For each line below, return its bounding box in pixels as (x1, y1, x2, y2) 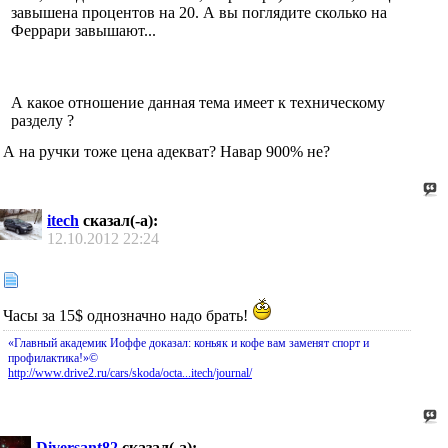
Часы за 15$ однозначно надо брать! (3, 306, 252, 324)
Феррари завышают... (11, 22, 156, 40)
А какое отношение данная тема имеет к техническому (11, 94, 385, 112)
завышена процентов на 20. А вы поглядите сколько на (11, 4, 387, 22)
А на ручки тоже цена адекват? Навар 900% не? (3, 143, 330, 161)
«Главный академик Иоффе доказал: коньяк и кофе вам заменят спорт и (8, 335, 369, 350)
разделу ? (11, 112, 74, 130)
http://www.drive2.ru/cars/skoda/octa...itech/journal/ (8, 365, 252, 380)
